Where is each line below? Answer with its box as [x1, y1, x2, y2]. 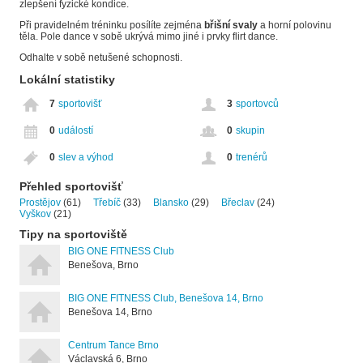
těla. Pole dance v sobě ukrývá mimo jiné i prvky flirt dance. [19, 30, 278, 42]
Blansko [153, 196, 189, 208]
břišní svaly [204, 19, 258, 31]
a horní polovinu [258, 19, 331, 31]
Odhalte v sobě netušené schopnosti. [19, 51, 182, 63]
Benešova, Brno [68, 258, 139, 271]
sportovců [236, 97, 279, 109]
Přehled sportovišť [19, 179, 123, 193]
